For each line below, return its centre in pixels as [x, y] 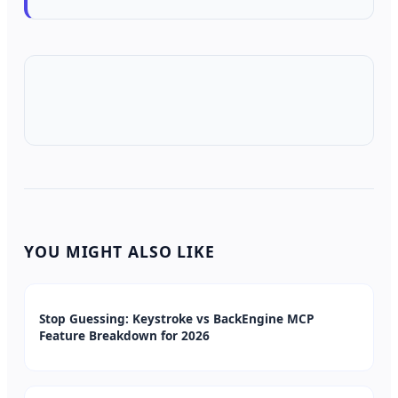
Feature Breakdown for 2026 [125, 336]
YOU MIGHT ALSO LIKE [119, 251]
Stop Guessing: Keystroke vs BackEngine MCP [177, 319]
